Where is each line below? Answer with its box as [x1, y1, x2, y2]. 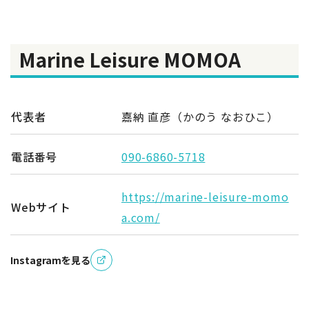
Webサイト [11, 199, 71, 216]
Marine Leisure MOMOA [19, 46, 241, 74]
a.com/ [121, 209, 160, 226]
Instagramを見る [10, 253, 90, 268]
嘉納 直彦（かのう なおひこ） [121, 108, 279, 126]
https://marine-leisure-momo [121, 188, 289, 206]
